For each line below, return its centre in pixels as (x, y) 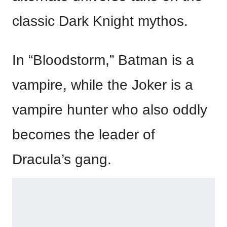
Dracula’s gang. (62, 159)
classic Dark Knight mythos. (100, 21)
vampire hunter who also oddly (110, 110)
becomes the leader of (84, 135)
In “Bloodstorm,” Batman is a (103, 60)
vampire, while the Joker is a (103, 85)
